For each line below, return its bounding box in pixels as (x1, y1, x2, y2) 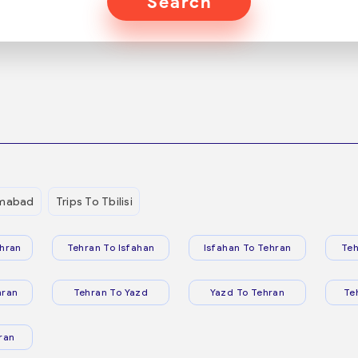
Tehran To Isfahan (66, 241, 155, 253)
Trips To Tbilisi (55, 194, 133, 209)
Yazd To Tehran (209, 286, 285, 298)
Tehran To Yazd (73, 286, 149, 298)
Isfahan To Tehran (203, 241, 292, 253)
